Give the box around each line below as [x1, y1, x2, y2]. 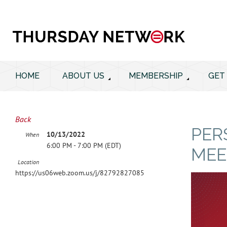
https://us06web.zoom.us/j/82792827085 [15, 168, 144, 177]
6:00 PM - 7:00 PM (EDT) [47, 141, 121, 150]
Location [18, 158, 39, 166]
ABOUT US [62, 71, 104, 81]
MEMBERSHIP [129, 71, 183, 81]
